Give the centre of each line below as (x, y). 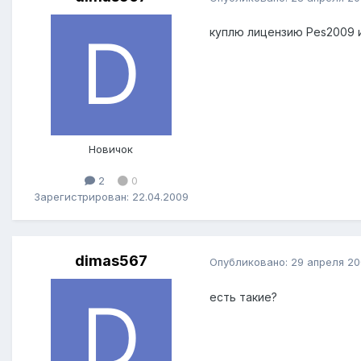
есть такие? (243, 297)
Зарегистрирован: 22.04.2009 (111, 196)
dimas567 (111, 261)
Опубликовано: (250, 261)
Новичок (111, 149)
